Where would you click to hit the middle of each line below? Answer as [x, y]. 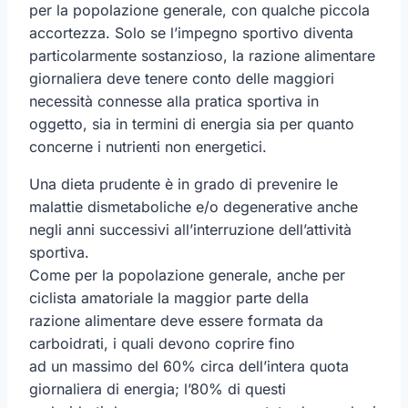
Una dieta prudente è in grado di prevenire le [184, 184]
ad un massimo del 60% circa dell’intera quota [189, 366]
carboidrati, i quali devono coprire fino [162, 343]
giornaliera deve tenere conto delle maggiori [182, 78]
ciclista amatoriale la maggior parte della [169, 297]
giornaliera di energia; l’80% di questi [158, 388]
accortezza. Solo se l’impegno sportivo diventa [191, 32]
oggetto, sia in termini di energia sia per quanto [192, 123]
